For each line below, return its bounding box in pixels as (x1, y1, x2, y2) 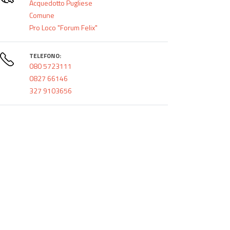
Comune (29, 9, 54, 21)
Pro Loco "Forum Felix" (29, 22, 98, 33)
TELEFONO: (29, 50, 61, 61)
